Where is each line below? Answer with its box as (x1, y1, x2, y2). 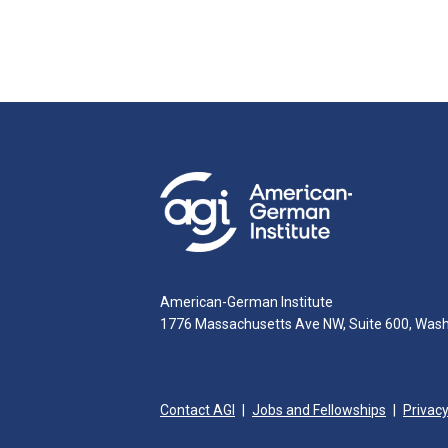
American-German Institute (160, 293, 333, 310)
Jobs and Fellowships (252, 401, 386, 418)
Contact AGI (160, 401, 235, 418)
